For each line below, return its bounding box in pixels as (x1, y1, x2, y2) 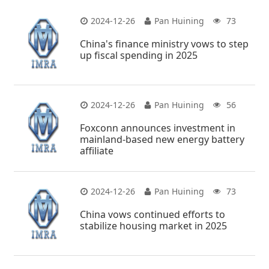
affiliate (80, 144, 114, 157)
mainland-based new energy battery (80, 132, 245, 146)
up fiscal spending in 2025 (80, 48, 198, 62)
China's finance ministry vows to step (80, 37, 249, 50)
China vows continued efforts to (80, 207, 226, 221)
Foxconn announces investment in (80, 121, 236, 134)
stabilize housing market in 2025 (80, 219, 228, 232)
